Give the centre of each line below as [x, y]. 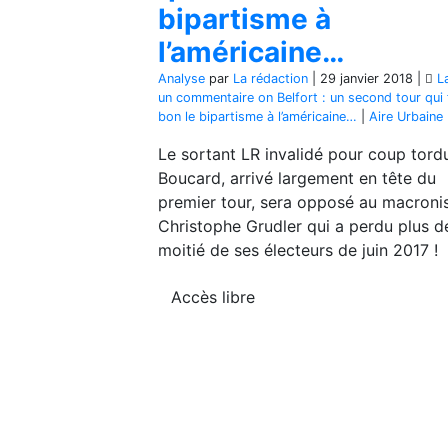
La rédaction [270, 78]
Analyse [181, 78]
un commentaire [206, 97]
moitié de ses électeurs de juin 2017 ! [298, 250]
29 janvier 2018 [366, 78]
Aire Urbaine [406, 116]
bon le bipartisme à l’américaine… [257, 116]
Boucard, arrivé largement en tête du [297, 178]
